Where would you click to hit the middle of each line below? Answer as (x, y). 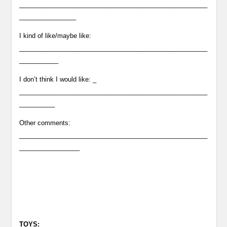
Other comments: (45, 123)
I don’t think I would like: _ (58, 79)
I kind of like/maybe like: (55, 36)
